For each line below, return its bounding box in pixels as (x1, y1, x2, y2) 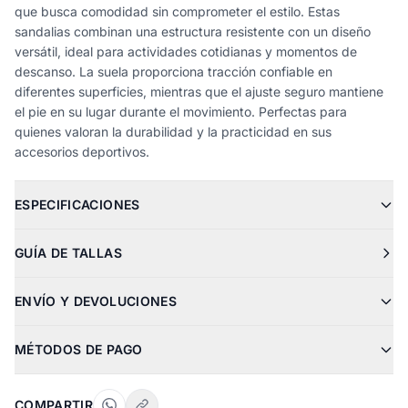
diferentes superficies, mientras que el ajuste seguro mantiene (15, 84, 383, 99)
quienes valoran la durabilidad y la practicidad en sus (15, 124, 331, 139)
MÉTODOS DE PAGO (15, 342, 143, 357)
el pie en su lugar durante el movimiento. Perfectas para (15, 104, 347, 119)
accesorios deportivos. (15, 144, 149, 159)
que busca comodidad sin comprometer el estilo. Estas (15, 4, 340, 19)
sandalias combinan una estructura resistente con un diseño (15, 24, 371, 39)
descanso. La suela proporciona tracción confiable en (15, 64, 332, 79)
